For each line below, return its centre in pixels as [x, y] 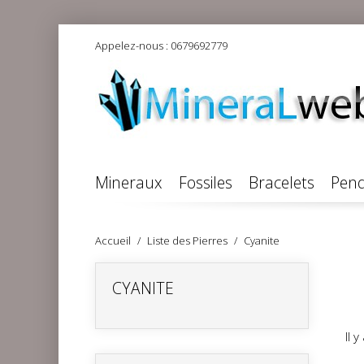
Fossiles [206, 182]
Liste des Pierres [187, 240]
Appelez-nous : [133, 45]
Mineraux [129, 182]
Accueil [113, 240]
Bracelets [282, 182]
